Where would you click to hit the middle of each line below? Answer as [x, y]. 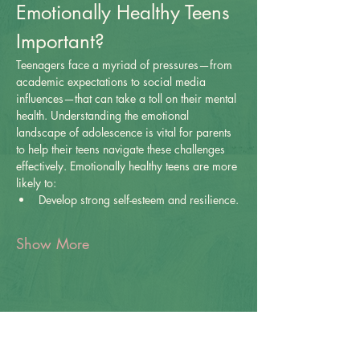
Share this [126, 338]
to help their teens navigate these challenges [122, 149]
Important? [60, 41]
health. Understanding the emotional [104, 115]
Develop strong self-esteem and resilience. [139, 199]
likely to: [36, 182]
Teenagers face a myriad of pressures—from [126, 64]
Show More [53, 243]
